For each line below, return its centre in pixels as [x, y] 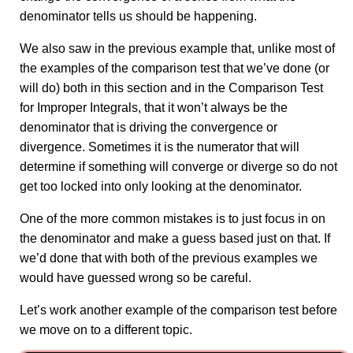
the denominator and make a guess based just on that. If [175, 239]
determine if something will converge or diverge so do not [178, 167]
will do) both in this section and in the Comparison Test [171, 88]
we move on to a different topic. [106, 330]
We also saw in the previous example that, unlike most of [177, 49]
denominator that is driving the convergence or [149, 128]
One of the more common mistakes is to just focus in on [173, 219]
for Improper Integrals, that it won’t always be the [154, 108]
